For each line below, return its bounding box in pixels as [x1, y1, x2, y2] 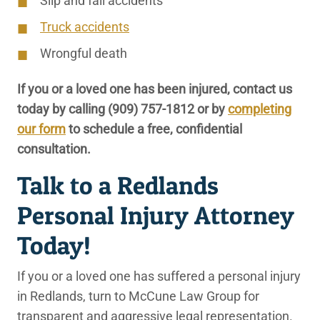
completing [228, 101, 291, 116]
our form [17, 121, 66, 136]
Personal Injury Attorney [17, 200, 294, 231]
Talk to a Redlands [17, 170, 219, 201]
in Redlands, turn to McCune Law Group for [17, 289, 259, 304]
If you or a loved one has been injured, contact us [17, 81, 292, 96]
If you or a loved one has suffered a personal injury [17, 269, 301, 284]
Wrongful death [40, 46, 127, 61]
